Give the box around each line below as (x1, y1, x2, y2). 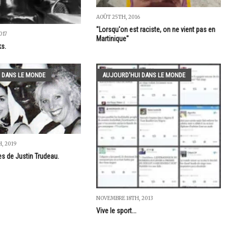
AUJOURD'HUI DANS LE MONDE (102, 71, 185, 79)
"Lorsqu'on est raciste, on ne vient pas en (96, 25, 215, 34)
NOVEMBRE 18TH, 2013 (96, 194, 153, 202)
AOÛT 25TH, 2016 (96, 13, 140, 20)
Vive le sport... (96, 206, 136, 215)
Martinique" (96, 34, 129, 43)
